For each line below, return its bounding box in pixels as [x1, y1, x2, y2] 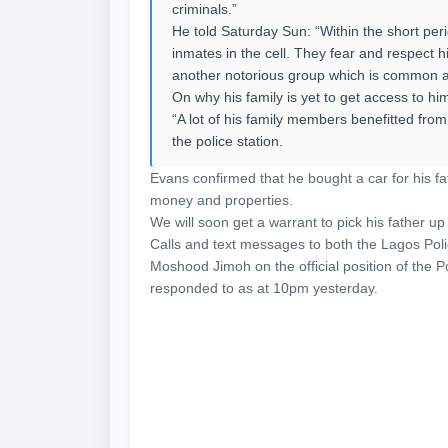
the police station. [172, 133, 283, 149]
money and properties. [150, 192, 293, 208]
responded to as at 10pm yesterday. [150, 280, 378, 296]
